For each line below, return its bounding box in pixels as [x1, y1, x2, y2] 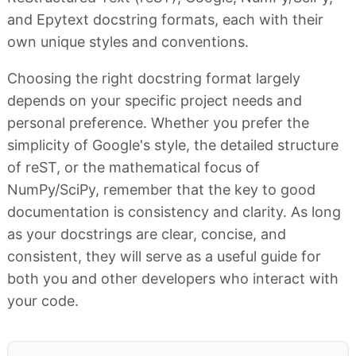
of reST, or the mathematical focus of [7, 158, 260, 176]
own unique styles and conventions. [7, 33, 249, 50]
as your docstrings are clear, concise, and [7, 225, 286, 242]
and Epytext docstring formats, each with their [7, 10, 323, 28]
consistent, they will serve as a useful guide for [7, 247, 321, 265]
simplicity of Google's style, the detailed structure [7, 136, 339, 153]
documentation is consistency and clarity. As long [7, 203, 341, 220]
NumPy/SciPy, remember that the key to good [7, 180, 315, 198]
